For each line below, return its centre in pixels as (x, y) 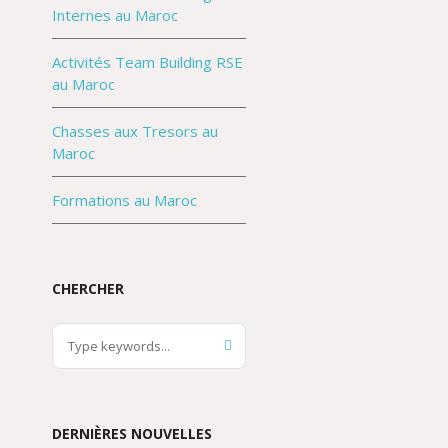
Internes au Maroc (114, 15)
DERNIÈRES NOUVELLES (131, 433)
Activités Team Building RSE (147, 62)
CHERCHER (87, 288)
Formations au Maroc (124, 200)
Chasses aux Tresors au (134, 131)
